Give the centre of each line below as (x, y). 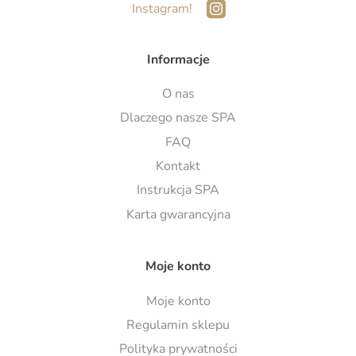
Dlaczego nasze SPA (178, 118)
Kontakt (178, 166)
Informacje (178, 59)
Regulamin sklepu (178, 325)
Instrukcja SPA (178, 190)
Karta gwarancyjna (178, 214)
